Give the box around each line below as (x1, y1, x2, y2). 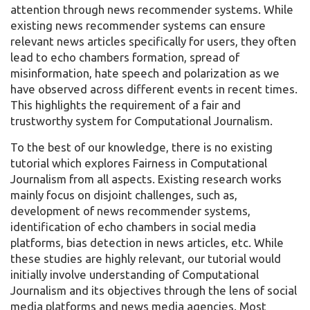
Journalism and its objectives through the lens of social (10, 284, 297, 298)
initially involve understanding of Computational (10, 268, 259, 282)
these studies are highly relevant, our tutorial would (10, 252, 281, 266)
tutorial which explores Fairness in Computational (10, 156, 267, 170)
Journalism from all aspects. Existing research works (10, 172, 282, 186)
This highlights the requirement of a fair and (10, 98, 241, 112)
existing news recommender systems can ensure (10, 19, 266, 33)
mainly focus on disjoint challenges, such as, (10, 188, 237, 202)
